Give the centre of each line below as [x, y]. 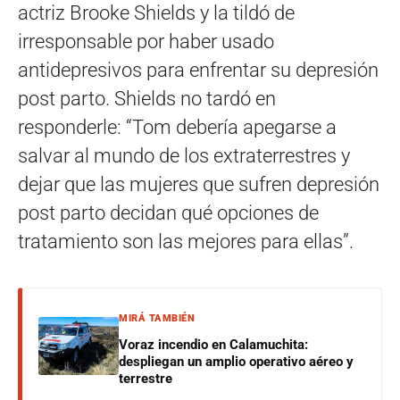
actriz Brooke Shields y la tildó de [156, 13]
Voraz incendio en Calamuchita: [213, 345]
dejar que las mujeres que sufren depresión [199, 185]
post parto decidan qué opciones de [168, 213]
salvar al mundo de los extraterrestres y [184, 156]
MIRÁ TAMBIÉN [157, 319]
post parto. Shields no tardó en [147, 99]
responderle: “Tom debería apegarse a [177, 128]
